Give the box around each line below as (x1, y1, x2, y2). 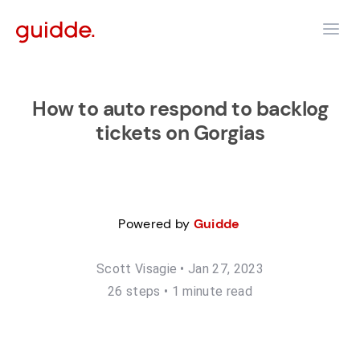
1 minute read (171, 284, 252, 299)
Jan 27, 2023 (188, 261, 264, 276)
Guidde (193, 215, 240, 232)
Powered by (118, 215, 194, 232)
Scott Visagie (96, 261, 178, 276)
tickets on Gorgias (96, 120, 264, 146)
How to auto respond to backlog (32, 96, 328, 122)
